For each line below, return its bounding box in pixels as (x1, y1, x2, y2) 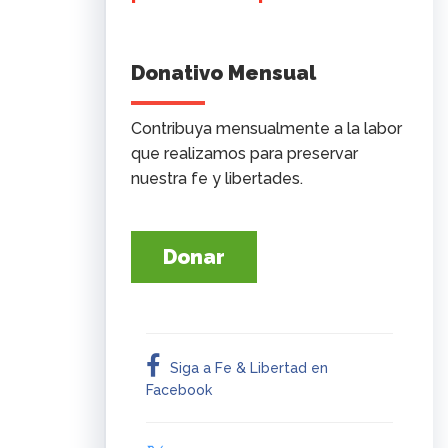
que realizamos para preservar (131, 144, 359, 164)
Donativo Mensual (131, 61, 317, 86)
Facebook (146, 382, 213, 399)
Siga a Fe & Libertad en (170, 360, 329, 377)
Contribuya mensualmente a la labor (131, 119, 403, 139)
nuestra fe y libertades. (131, 169, 304, 189)
